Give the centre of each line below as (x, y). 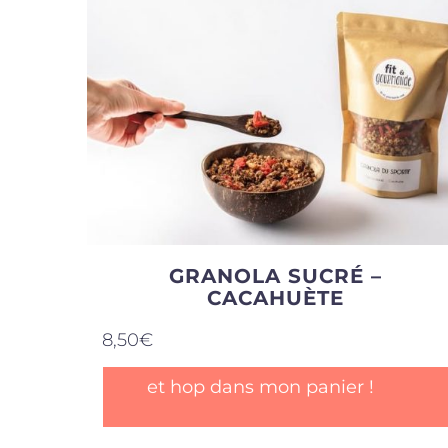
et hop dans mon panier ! (260, 386)
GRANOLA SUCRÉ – (275, 275)
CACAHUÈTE (275, 297)
